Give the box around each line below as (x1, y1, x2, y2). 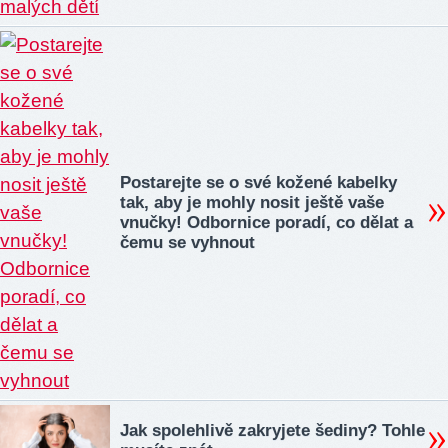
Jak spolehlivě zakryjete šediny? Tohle (120, 421, 425, 441)
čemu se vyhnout (120, 233, 255, 253)
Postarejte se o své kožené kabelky (120, 173, 397, 193)
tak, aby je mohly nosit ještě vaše (120, 193, 384, 213)
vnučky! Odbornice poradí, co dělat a (120, 213, 413, 233)
